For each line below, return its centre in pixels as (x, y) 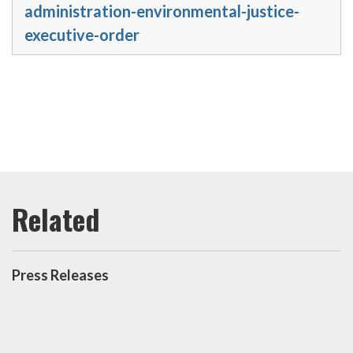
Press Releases (60, 275)
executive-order (82, 35)
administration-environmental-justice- (162, 11)
